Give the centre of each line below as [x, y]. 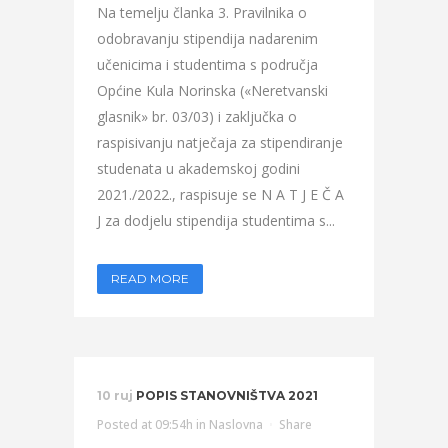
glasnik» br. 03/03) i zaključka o [197, 116]
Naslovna [236, 424]
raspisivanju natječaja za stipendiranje [220, 142]
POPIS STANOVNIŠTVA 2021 [227, 395]
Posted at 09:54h [145, 424]
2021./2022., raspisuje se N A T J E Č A [220, 194]
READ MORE [150, 278]
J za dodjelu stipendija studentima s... [216, 220]
